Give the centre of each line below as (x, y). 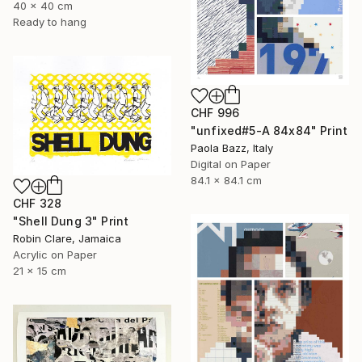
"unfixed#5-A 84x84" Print (269, 131)
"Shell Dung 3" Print (71, 221)
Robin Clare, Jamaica (67, 238)
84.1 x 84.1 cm (226, 181)
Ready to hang (50, 22)
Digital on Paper (231, 164)
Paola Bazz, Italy (232, 148)
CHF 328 (38, 203)
